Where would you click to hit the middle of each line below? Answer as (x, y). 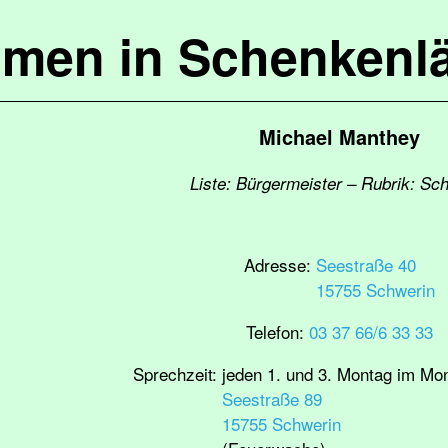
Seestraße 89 (272, 398)
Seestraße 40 (365, 264)
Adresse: (279, 264)
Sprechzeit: (177, 373)
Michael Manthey (339, 136)
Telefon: (277, 331)
